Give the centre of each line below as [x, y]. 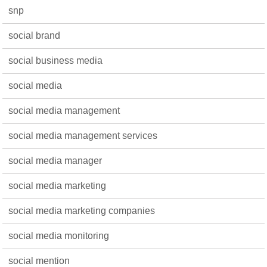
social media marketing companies [82, 210]
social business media [56, 60]
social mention [39, 260]
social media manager [55, 160]
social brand [35, 35]
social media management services [83, 135]
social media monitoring [59, 235]
